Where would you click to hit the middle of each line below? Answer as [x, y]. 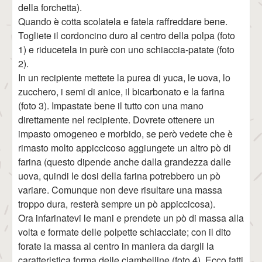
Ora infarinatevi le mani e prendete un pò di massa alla [131, 218]
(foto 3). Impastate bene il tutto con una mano [111, 106]
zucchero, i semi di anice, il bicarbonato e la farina [121, 92]
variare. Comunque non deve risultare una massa [120, 190]
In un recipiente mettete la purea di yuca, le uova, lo [124, 77]
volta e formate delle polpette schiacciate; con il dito [125, 232]
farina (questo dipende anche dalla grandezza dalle [125, 162]
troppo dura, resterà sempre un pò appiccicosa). [117, 204]
